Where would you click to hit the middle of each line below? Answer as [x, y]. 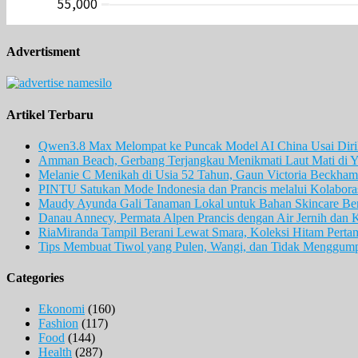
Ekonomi [62, 309]
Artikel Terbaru [50, 114]
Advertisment [43, 52]
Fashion [58, 324]
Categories [35, 278]
